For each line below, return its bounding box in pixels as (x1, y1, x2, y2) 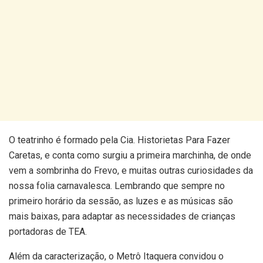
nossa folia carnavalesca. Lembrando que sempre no (9, 180, 225, 192)
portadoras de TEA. (9, 226, 87, 238)
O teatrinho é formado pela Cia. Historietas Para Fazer (9, 134, 230, 146)
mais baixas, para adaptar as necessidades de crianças (9, 211, 235, 222)
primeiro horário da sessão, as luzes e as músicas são (9, 195, 233, 207)
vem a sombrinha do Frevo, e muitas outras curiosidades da (9, 165, 253, 177)
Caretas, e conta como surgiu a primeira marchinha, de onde (9, 150, 251, 161)
